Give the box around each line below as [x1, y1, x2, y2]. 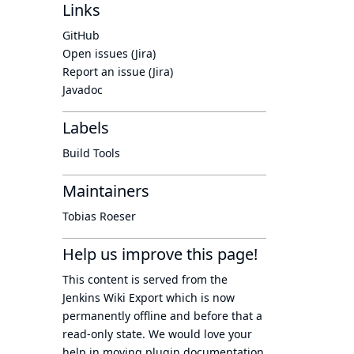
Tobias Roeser [62, 209, 136, 224]
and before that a [167, 308, 262, 323]
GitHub [62, 28, 100, 43]
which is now [163, 290, 235, 305]
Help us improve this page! [62, 243, 258, 265]
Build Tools [62, 145, 120, 160]
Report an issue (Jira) [62, 64, 173, 79]
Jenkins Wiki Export [62, 290, 163, 305]
